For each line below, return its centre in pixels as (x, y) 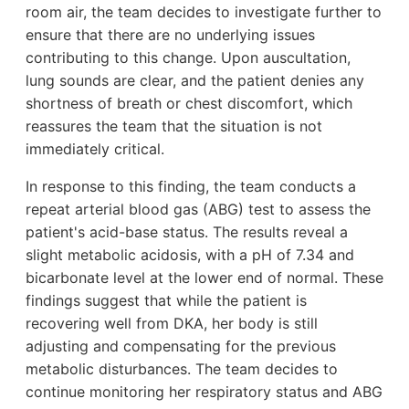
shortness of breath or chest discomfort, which (189, 103)
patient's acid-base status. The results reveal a (187, 231)
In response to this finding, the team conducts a (191, 186)
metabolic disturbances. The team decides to (182, 368)
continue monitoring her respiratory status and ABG (204, 391)
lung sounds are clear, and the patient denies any (195, 80)
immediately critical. (95, 148)
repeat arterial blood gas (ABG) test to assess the (198, 209)
